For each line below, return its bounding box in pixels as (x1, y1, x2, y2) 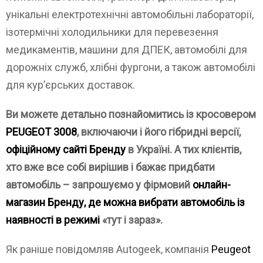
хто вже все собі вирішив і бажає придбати (6, 161, 215, 174)
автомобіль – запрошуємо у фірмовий (6, 178, 193, 191)
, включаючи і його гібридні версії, (77, 126, 241, 139)
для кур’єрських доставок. (6, 79, 135, 92)
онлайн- (193, 178, 231, 191)
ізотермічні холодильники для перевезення (6, 26, 218, 39)
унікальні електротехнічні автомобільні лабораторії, (6, 8, 254, 21)
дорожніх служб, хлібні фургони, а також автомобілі (6, 61, 255, 74)
